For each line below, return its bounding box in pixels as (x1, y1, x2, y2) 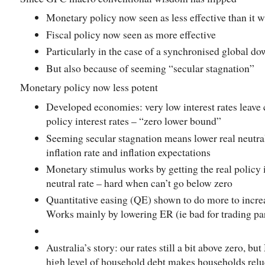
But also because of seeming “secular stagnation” (46, 60, 254, 75)
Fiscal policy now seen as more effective (46, 27, 216, 41)
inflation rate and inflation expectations (46, 144, 214, 159)
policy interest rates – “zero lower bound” (46, 114, 221, 128)
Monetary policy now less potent (20, 80, 158, 95)
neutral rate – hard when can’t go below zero (46, 175, 232, 190)
